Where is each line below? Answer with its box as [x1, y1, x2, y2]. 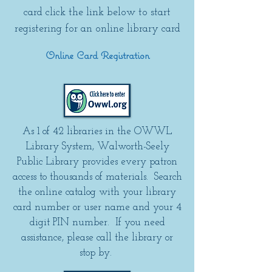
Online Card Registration [45, 49, 149, 62]
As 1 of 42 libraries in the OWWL [22, 126, 172, 137]
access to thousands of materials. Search [12, 172, 182, 182]
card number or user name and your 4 [13, 202, 182, 212]
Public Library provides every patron [17, 157, 177, 167]
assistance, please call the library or [21, 233, 173, 243]
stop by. [80, 248, 115, 258]
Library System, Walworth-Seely [25, 141, 169, 152]
